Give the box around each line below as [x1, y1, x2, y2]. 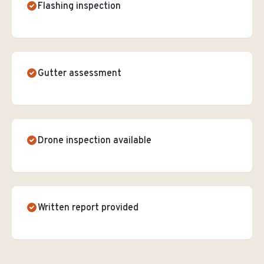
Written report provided [38, 202, 138, 214]
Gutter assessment [38, 68, 121, 80]
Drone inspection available [38, 135, 151, 147]
